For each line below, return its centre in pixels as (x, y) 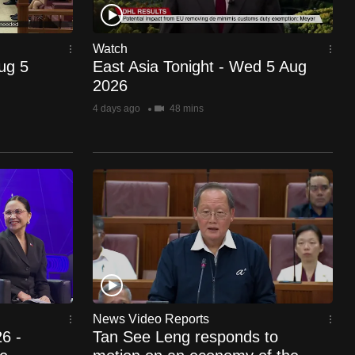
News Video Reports (151, 319)
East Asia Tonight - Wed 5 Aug (199, 67)
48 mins (185, 109)
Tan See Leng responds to (185, 337)
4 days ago (116, 109)
